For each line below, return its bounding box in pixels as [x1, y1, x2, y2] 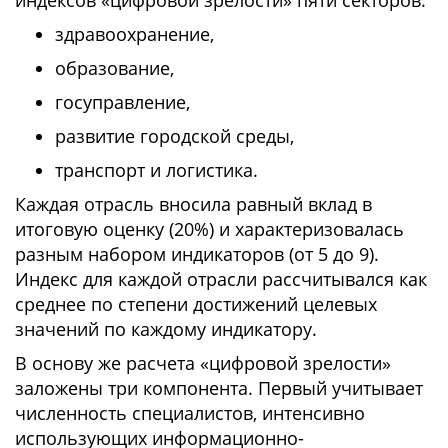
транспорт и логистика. [55, 158, 258, 182]
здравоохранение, [55, 22, 214, 46]
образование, [55, 56, 174, 80]
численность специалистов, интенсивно [15, 401, 365, 425]
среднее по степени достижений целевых [15, 292, 377, 316]
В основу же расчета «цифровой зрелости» [15, 351, 391, 375]
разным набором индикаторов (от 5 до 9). [15, 242, 379, 266]
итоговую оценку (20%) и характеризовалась [15, 217, 404, 241]
